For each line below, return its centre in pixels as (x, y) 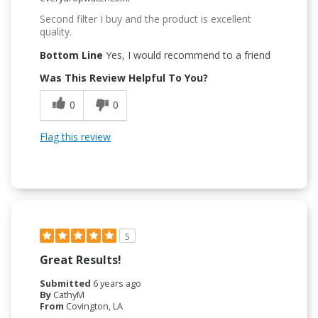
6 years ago (117, 284)
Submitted (66, 284)
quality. (56, 32)
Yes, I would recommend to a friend (187, 55)
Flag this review (75, 137)
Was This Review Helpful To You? (124, 78)
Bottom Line (71, 55)
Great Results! (81, 260)
